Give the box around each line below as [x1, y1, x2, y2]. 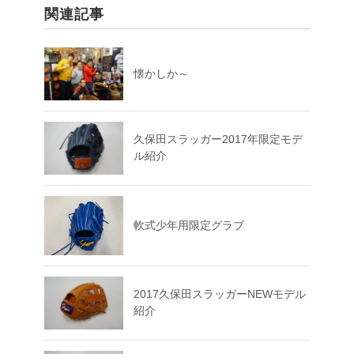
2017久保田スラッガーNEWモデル [134, 288, 306, 300]
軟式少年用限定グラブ [134, 219, 244, 232]
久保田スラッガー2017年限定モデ [134, 133, 303, 145]
